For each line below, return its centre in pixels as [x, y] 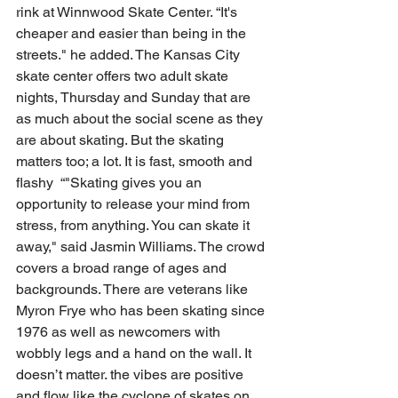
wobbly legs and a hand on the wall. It [135, 353]
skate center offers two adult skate [124, 76]
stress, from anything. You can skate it [135, 225]
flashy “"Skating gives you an [111, 182]
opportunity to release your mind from [135, 203]
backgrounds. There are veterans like [134, 289]
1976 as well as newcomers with [120, 331]
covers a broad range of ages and [123, 267]
